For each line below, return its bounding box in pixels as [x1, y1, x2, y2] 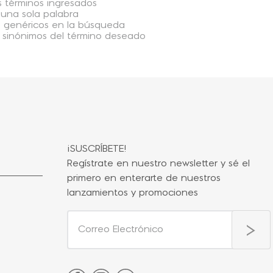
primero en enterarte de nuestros [67, 174, 221, 183]
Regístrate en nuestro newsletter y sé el [67, 159, 250, 169]
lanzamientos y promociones [67, 188, 198, 198]
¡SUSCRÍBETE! [67, 144, 127, 154]
